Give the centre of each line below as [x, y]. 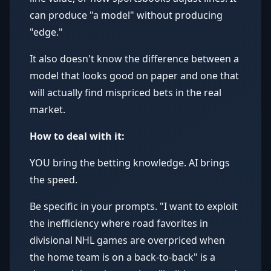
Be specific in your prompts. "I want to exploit [134, 206]
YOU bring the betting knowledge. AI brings [130, 163]
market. [47, 109]
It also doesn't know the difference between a [134, 59]
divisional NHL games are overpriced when [127, 240]
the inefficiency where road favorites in [119, 223]
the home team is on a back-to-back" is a [122, 257]
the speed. [54, 180]
